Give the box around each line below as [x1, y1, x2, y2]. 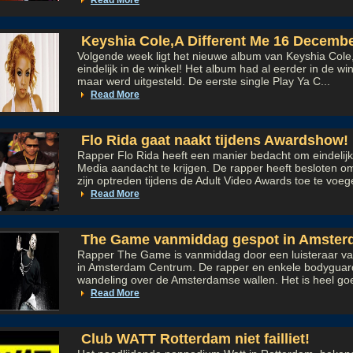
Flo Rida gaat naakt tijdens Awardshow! [77, 132, 348, 148]
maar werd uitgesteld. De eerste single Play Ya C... [77, 75, 330, 87]
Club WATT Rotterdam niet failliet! [77, 331, 310, 347]
